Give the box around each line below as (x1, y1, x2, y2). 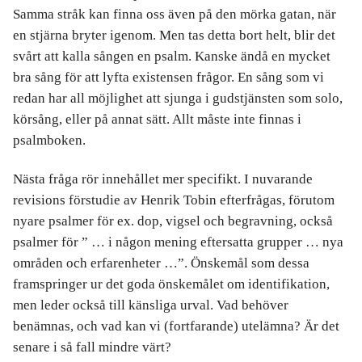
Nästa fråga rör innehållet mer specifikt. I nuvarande (13, 170, 313, 187)
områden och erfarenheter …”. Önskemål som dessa (13, 255, 309, 271)
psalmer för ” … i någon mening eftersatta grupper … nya (13, 234, 343, 250)
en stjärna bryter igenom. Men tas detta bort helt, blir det (13, 27, 335, 44)
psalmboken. (13, 133, 86, 149)
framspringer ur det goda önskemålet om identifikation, (13, 276, 330, 292)
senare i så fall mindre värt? (13, 339, 171, 355)
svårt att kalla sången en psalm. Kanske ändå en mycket (13, 48, 330, 65)
